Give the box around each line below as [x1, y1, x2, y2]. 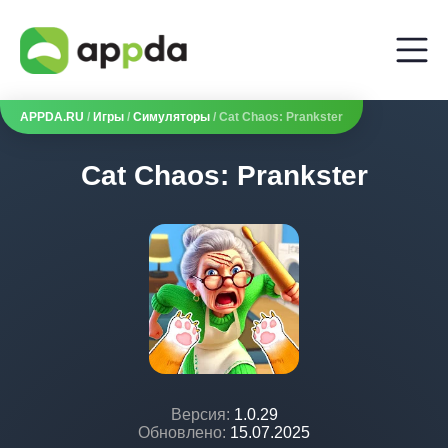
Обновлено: [138, 424, 226, 441]
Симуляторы [133, 110, 210, 124]
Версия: [170, 406, 230, 423]
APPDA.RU [20, 110, 84, 124]
